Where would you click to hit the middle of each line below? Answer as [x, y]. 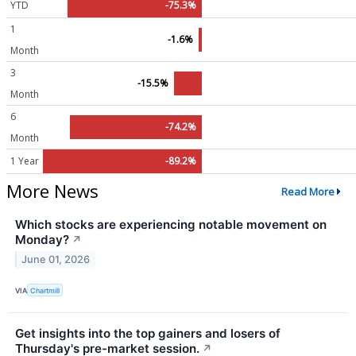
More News [52, 191]
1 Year [25, 161]
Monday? [42, 240]
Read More [308, 191]
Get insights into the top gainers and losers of [148, 334]
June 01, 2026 [56, 259]
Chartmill [45, 290]
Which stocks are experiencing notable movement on [171, 225]
